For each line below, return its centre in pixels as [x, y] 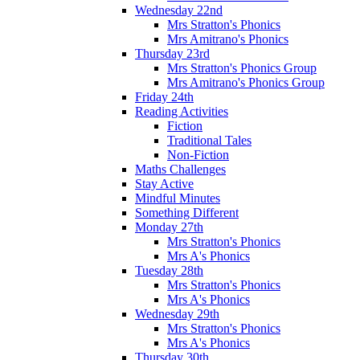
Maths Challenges [180, 169]
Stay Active [164, 183]
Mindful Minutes [178, 198]
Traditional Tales [209, 140]
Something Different [187, 212]
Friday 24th [164, 96]
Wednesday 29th [177, 313]
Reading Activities [182, 111]
